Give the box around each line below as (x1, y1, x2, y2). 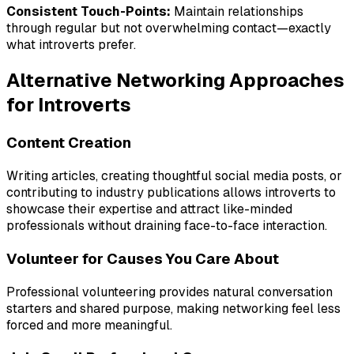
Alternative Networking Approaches (6, 68, 345, 93)
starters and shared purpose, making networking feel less (6, 299, 341, 317)
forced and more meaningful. (6, 316, 172, 333)
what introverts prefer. (6, 36, 136, 53)
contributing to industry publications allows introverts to (6, 184, 336, 201)
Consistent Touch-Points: (6, 2, 171, 20)
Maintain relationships (171, 2, 303, 20)
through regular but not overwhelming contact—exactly (6, 19, 331, 36)
